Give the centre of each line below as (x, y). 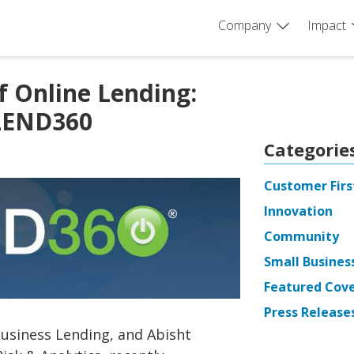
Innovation (298, 211)
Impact (327, 25)
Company (245, 25)
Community (301, 236)
